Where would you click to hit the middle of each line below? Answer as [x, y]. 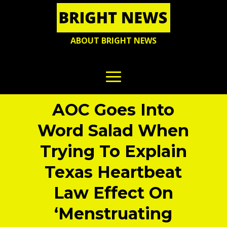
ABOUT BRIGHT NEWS [113, 41]
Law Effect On [113, 193]
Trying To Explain [113, 152]
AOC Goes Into [113, 110]
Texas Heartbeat [113, 172]
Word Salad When [113, 131]
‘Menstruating [113, 214]
